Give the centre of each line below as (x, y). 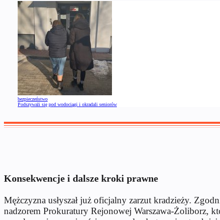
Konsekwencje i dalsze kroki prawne (81, 179)
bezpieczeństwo (33, 99)
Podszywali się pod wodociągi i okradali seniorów (67, 104)
